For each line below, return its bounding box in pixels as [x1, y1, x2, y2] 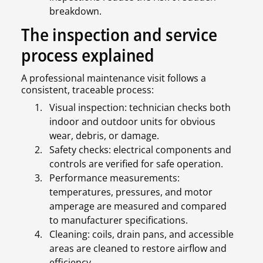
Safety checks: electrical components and [49, 143, 231, 157]
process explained [21, 43, 154, 68]
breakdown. [49, 5, 102, 18]
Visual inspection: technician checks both [49, 101, 231, 114]
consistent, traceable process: [21, 83, 154, 97]
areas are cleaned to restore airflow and [49, 242, 227, 255]
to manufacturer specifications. [49, 214, 188, 227]
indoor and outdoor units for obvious [49, 115, 215, 129]
